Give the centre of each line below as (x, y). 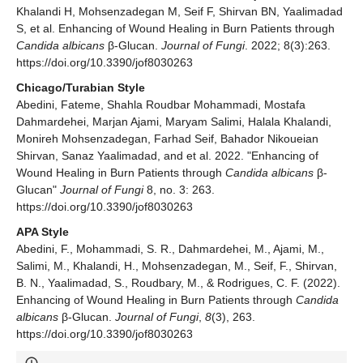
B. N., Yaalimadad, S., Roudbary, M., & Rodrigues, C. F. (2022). (178, 283)
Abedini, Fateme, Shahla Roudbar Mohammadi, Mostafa (161, 105)
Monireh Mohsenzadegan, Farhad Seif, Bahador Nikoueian (167, 139)
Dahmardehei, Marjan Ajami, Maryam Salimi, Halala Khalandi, (174, 122)
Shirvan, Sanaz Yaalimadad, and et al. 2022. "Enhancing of (167, 156)
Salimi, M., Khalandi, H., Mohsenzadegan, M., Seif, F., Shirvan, (177, 266)
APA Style (43, 232)
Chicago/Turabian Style (81, 88)
